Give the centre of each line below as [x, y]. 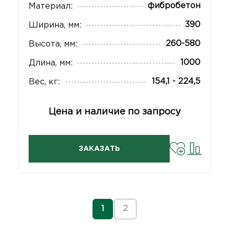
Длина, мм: [51, 63]
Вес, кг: [44, 82]
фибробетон [174, 6]
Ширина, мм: [55, 25]
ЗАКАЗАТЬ [99, 149]
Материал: [51, 6]
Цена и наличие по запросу [114, 112]
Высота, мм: [53, 44]
